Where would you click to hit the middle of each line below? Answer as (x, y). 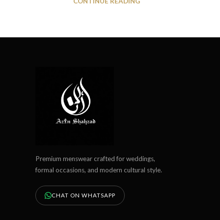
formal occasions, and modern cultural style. (98, 170)
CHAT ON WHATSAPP (83, 195)
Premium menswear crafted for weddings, (95, 158)
